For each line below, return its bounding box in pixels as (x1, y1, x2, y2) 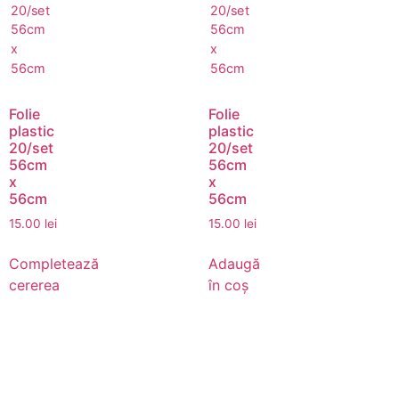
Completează (9, 255, 99, 273)
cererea (9, 276, 60, 295)
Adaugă (208, 255, 260, 273)
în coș (208, 276, 248, 295)
